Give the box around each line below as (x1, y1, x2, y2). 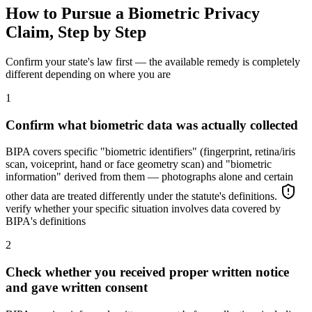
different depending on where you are (6, 68, 171, 80)
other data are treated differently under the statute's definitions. (6, 190, 280, 203)
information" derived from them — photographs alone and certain (6, 171, 293, 183)
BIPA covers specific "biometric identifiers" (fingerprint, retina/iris (6, 146, 295, 158)
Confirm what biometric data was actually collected (6, 117, 298, 132)
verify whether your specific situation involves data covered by (6, 203, 281, 215)
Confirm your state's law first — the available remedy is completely (6, 55, 300, 68)
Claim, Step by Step (6, 22, 146, 41)
